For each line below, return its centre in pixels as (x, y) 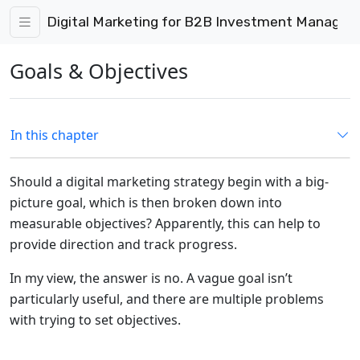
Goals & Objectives (99, 70)
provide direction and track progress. (123, 244)
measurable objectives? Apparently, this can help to (165, 223)
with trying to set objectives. (95, 319)
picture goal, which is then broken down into (146, 202)
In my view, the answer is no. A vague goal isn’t (151, 278)
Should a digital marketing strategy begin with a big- (169, 181)
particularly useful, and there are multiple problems (167, 299)
